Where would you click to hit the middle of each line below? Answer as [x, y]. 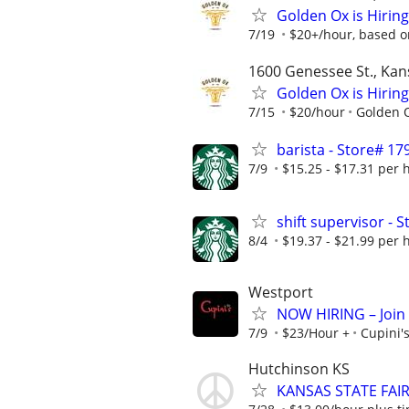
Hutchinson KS [299, 369]
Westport [281, 293]
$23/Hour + [316, 333]
